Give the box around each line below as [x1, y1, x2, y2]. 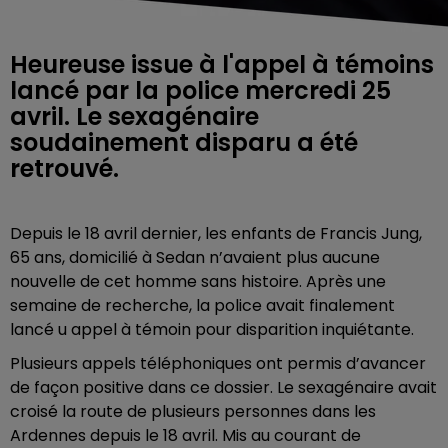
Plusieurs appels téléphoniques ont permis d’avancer [10, 352, 426, 375]
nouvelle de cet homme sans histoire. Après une [10, 270, 386, 293]
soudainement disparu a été [10, 126, 358, 159]
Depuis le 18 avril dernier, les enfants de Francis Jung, [10, 222, 422, 245]
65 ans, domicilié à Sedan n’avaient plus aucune [10, 246, 380, 269]
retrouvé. [10, 152, 119, 185]
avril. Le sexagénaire [10, 100, 259, 133]
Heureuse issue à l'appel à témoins [10, 48, 434, 81]
